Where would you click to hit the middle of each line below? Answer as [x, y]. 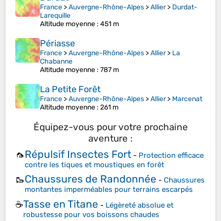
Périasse [57, 44]
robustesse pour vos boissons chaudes [91, 214]
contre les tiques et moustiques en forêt [94, 165]
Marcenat [187, 99]
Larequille [55, 16]
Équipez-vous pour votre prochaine [110, 127]
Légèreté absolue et [140, 205]
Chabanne [56, 62]
